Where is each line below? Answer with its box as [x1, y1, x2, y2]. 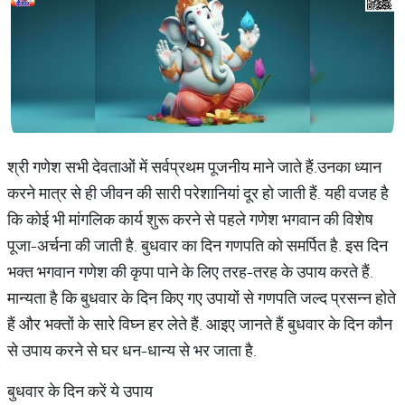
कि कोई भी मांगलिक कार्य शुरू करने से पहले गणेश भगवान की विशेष [7, 209, 373, 230]
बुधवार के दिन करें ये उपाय [7, 381, 153, 401]
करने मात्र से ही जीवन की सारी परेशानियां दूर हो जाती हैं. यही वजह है [7, 183, 389, 203]
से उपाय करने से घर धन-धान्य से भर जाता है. [7, 340, 260, 361]
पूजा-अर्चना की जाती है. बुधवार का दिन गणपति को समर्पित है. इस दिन [7, 235, 388, 256]
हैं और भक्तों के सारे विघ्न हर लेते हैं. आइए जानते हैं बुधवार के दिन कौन [7, 314, 392, 334]
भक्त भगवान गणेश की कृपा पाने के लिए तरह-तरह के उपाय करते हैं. [7, 261, 373, 282]
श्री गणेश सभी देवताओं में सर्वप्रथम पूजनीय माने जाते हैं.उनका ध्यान [7, 156, 381, 177]
